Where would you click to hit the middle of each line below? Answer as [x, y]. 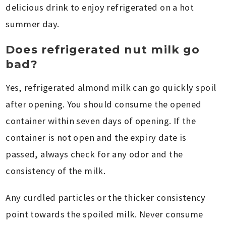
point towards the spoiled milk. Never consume [104, 214]
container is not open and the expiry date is [96, 138]
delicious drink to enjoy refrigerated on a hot [100, 8]
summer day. [33, 24]
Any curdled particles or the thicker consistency [106, 198]
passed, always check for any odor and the [94, 154]
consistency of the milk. [56, 171]
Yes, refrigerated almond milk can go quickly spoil [111, 88]
